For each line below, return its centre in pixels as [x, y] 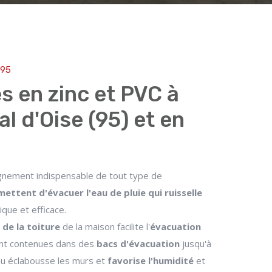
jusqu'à [195, 243]
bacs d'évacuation [138, 243]
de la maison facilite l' [105, 226]
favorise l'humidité [151, 260]
